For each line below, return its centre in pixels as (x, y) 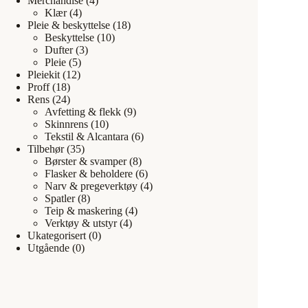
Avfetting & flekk (83, 111)
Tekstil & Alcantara (87, 136)
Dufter (59, 49)
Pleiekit (44, 74)
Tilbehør (46, 148)
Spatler (60, 198)
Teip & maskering (84, 210)
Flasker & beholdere (89, 173)
